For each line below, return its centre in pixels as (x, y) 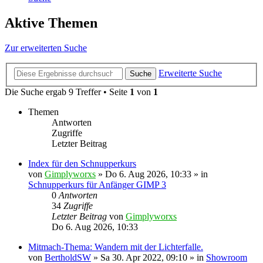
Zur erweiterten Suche (46, 48)
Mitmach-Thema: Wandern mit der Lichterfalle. (116, 247)
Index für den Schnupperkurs (82, 163)
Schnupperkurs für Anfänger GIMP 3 (97, 184)
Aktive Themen (51, 23)
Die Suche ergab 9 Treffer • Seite (67, 92)
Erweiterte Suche (190, 73)
